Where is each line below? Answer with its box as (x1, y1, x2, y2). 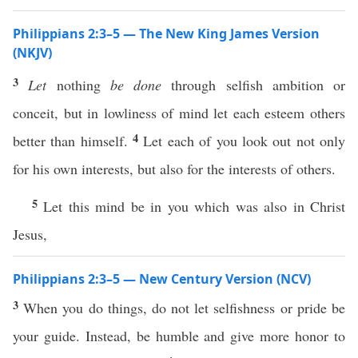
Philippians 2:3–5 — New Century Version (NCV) (13, 270, 311, 288)
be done (109, 75, 161, 94)
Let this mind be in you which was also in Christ (43, 197, 346, 216)
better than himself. (13, 131, 133, 150)
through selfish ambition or (161, 75, 345, 94)
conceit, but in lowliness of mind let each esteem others (13, 103, 345, 122)
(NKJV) (13, 44, 52, 62)
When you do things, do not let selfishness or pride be (23, 298, 346, 317)
